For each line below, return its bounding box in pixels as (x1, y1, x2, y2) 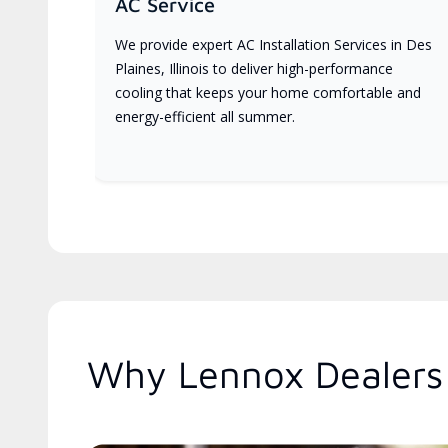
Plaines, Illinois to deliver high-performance (115, 58, 393, 78)
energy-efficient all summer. (115, 106, 295, 126)
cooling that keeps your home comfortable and (115, 82, 421, 102)
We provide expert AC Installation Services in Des (115, 34, 432, 54)
